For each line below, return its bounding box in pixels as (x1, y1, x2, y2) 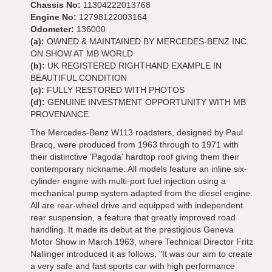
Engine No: (30, 12, 79, 22)
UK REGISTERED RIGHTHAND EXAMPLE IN (47, 61, 222, 70)
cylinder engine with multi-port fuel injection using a (30, 176, 226, 186)
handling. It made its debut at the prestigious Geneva (30, 225, 234, 234)
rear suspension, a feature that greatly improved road (30, 212, 236, 222)
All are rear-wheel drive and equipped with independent (30, 200, 243, 210)
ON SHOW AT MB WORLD (30, 49, 133, 58)
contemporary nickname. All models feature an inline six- (30, 164, 247, 174)
